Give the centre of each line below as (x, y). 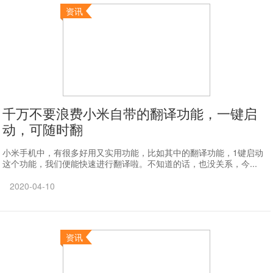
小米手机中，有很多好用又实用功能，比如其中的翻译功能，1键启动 (133, 152)
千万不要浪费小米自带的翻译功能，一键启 (130, 113)
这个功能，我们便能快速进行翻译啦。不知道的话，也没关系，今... (130, 163)
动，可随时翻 (43, 129)
